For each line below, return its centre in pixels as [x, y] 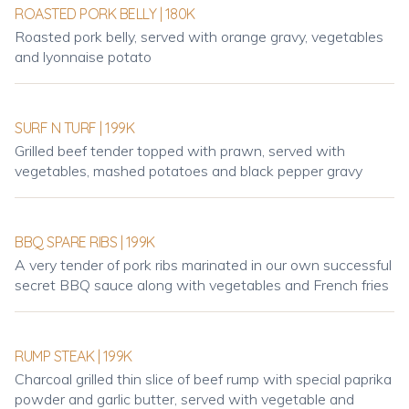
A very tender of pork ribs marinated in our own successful [203, 265]
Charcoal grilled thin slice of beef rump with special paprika [203, 379]
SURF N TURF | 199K [75, 128]
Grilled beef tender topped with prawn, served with [180, 151]
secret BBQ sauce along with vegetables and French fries [202, 285]
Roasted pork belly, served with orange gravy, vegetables [199, 37]
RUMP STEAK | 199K [73, 356]
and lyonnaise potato [83, 57]
